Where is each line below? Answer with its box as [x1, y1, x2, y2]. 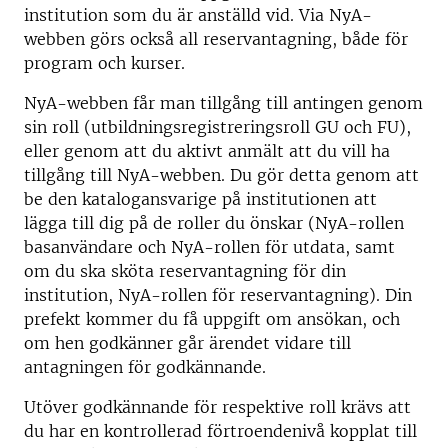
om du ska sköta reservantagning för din [24, 261, 346, 281]
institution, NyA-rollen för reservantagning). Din [24, 285, 412, 305]
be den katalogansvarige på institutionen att [24, 189, 377, 209]
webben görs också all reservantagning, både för [24, 29, 408, 49]
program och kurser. [24, 53, 185, 73]
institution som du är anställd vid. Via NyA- [24, 5, 372, 25]
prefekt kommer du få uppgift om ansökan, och [24, 309, 400, 329]
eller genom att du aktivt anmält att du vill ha [24, 141, 390, 161]
